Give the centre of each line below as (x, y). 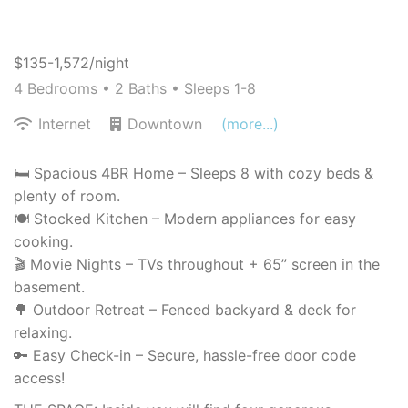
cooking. (43, 242)
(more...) (250, 124)
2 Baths (143, 89)
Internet (65, 124)
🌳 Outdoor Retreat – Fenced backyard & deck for (185, 310)
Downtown (165, 124)
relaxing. (43, 333)
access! (39, 378)
